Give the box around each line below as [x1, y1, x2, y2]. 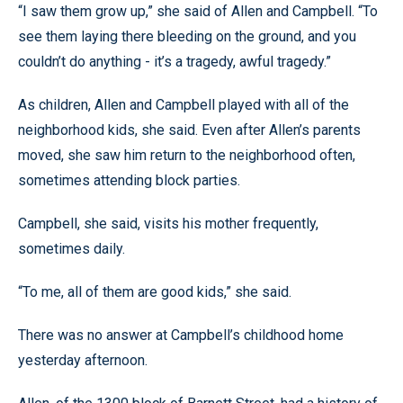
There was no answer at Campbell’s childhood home [18, 327, 344, 344]
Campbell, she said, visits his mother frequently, [18, 215, 318, 232]
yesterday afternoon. [18, 352, 148, 369]
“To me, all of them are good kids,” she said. [18, 283, 291, 300]
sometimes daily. [18, 240, 125, 257]
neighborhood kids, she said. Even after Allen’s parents [18, 121, 361, 139]
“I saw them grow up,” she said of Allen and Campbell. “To [18, 3, 378, 20]
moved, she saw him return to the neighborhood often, [18, 147, 355, 164]
